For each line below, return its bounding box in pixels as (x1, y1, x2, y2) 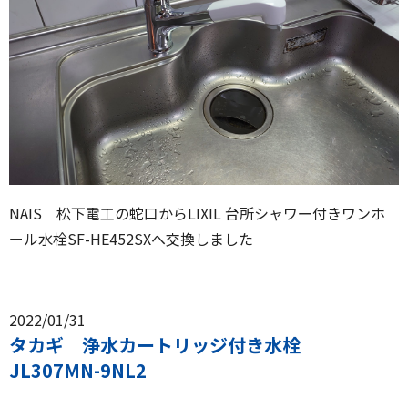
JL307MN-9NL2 (9, 357, 147, 384)
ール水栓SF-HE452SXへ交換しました (9, 228, 253, 250)
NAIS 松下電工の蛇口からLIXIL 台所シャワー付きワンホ (9, 202, 385, 225)
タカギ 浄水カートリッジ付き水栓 (9, 331, 319, 359)
